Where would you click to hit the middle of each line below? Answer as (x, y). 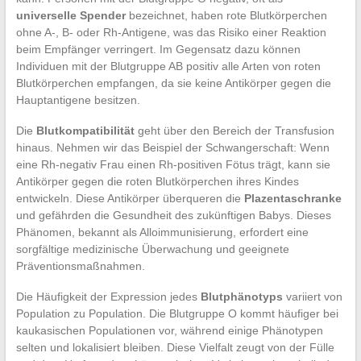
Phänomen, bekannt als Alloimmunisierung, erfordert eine (162, 232)
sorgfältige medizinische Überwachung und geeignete (152, 249)
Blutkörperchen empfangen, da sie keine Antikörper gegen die (173, 83)
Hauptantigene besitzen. (78, 100)
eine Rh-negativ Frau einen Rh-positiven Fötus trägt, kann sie (173, 165)
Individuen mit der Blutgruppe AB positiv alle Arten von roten (168, 66)
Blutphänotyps (241, 297)
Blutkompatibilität (85, 131)
